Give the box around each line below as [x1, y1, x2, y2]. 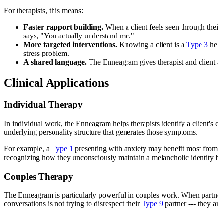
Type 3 [186, 40, 208, 49]
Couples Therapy [4, 171, 73, 182]
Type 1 [52, 144, 73, 153]
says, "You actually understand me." [23, 32, 134, 40]
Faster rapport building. [23, 23, 103, 32]
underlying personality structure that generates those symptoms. [4, 127, 198, 136]
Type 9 [142, 200, 163, 208]
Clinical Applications [4, 76, 109, 90]
